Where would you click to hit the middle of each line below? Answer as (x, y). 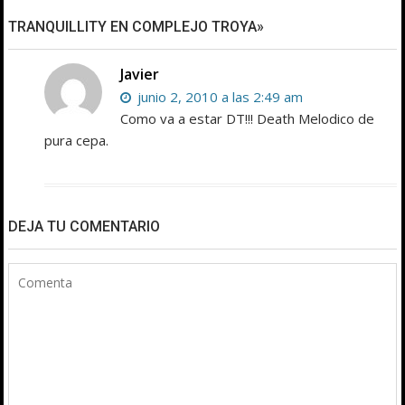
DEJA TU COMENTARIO (85, 227)
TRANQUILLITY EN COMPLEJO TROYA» (137, 27)
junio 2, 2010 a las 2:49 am (219, 97)
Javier (140, 75)
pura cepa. (77, 141)
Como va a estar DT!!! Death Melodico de (248, 119)
